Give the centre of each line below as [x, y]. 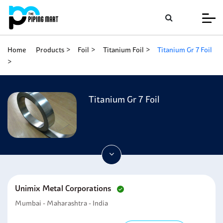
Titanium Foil [123, 50]
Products [50, 50]
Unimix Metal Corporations [64, 188]
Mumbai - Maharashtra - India [61, 203]
